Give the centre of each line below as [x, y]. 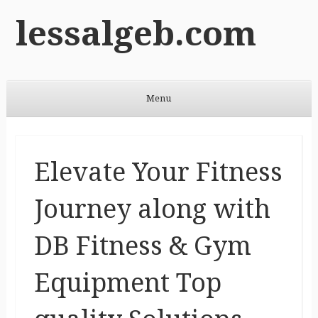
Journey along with [152, 209]
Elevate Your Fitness [158, 172]
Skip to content [39, 126]
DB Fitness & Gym [142, 246]
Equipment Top [127, 283]
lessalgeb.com [136, 33]
